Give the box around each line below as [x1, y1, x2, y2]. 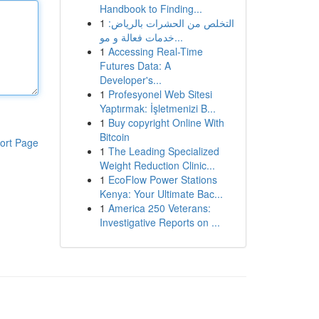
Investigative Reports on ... [99, 215, 220, 229]
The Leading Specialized [108, 144, 219, 158]
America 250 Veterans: [108, 201, 211, 215]
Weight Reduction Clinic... [99, 158, 215, 172]
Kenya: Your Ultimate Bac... [99, 187, 223, 201]
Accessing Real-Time [108, 44, 203, 58]
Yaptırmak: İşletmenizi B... [99, 101, 216, 115]
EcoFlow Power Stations [108, 172, 217, 187]
